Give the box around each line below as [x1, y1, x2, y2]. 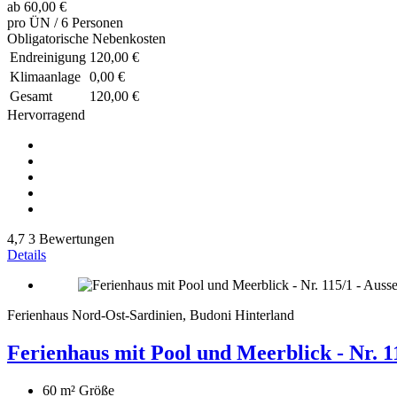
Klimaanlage [10, 68, 81, 84]
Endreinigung [10, 49, 86, 65]
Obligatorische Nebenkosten [7, 30, 166, 46]
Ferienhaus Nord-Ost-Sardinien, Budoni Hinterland [7, 307, 294, 323]
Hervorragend [7, 106, 85, 122]
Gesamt [10, 88, 52, 104]
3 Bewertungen [28, 230, 114, 246]
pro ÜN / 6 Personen [7, 14, 123, 30]
